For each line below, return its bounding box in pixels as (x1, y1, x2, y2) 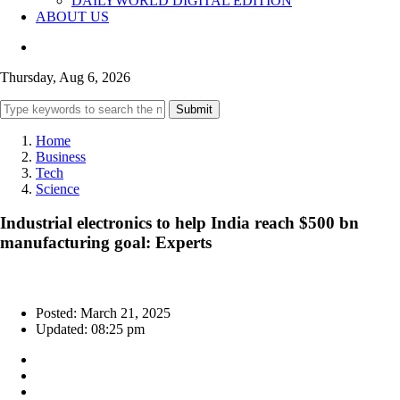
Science (36, 180, 79, 196)
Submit (176, 102, 212, 116)
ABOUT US (36, 8, 109, 24)
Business (36, 148, 86, 164)
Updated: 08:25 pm (36, 321, 145, 337)
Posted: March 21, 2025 (36, 305, 171, 321)
